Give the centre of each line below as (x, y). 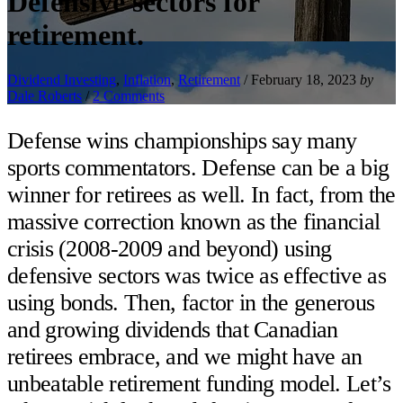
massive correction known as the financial (194, 221)
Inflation (147, 79)
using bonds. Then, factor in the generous (191, 302)
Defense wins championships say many (182, 140)
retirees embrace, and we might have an (185, 356)
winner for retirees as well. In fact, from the (201, 194)
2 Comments (129, 95)
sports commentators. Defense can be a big (198, 167)
